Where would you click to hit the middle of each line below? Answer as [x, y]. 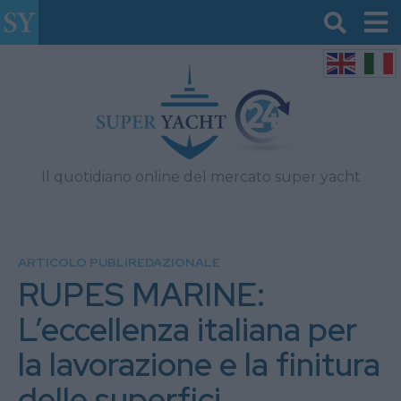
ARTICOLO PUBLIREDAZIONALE [119, 262]
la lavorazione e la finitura [199, 364]
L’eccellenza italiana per [188, 329]
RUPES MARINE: [141, 294]
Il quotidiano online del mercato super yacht [200, 177]
